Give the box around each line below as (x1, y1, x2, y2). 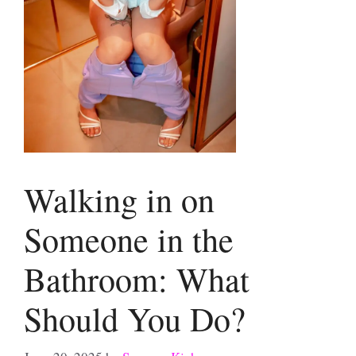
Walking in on (24, 177, 215, 222)
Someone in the (24, 217, 234, 261)
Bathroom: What (24, 257, 250, 301)
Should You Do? (24, 296, 246, 341)
